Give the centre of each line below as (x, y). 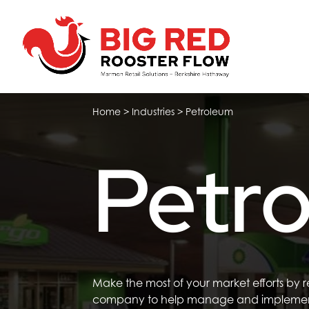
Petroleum (210, 111)
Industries (153, 111)
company (119, 300)
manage (211, 300)
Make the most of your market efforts (190, 283)
